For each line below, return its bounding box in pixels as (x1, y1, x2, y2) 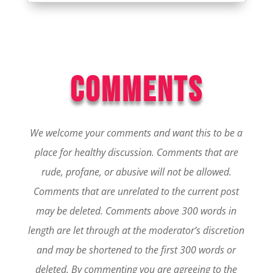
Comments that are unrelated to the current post (34, 185, 239, 199)
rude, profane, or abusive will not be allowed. (41, 165, 232, 179)
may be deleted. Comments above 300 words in (36, 204, 237, 218)
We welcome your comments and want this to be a (30, 126, 243, 140)
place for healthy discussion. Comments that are (34, 146, 238, 160)
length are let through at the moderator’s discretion (28, 224, 245, 238)
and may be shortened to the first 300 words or (37, 243, 236, 257)
